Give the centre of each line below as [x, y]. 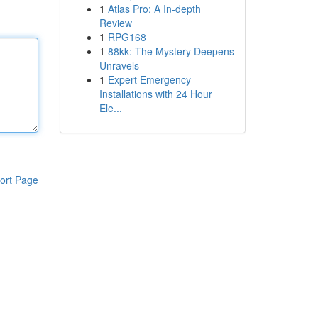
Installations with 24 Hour [155, 94]
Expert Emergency [149, 79]
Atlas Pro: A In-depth [154, 9]
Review [115, 23]
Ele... [110, 108]
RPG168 [127, 37]
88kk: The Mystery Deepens [171, 51]
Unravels [119, 65]
